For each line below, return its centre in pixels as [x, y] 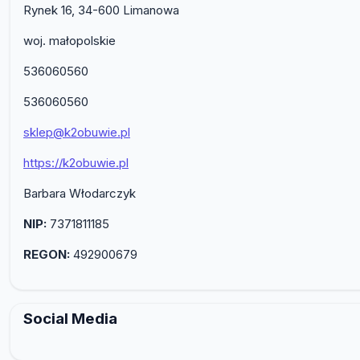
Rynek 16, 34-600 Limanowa [101, 10]
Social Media [70, 318]
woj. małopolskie [70, 40]
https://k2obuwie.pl [76, 162]
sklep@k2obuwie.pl [77, 132]
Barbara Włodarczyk [80, 193]
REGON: [47, 254]
